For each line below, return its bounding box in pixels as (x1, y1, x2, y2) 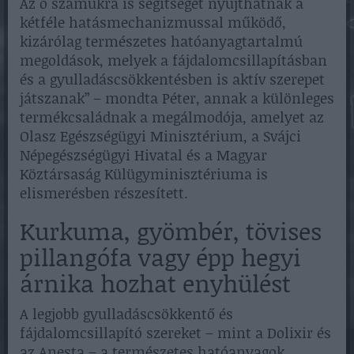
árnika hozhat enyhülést (20, 265, 291, 299)
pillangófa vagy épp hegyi (20, 239, 301, 273)
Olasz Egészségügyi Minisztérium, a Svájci (20, 125, 301, 146)
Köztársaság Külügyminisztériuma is (20, 163, 268, 184)
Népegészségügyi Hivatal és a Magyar (20, 144, 267, 165)
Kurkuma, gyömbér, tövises (20, 213, 322, 247)
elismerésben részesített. (20, 182, 188, 203)
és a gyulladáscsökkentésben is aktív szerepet (20, 68, 325, 89)
